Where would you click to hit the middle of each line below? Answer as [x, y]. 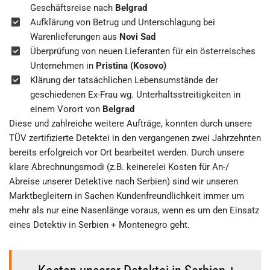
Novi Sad [137, 36]
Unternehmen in [63, 65]
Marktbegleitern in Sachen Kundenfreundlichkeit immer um [127, 196]
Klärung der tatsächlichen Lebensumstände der [124, 80]
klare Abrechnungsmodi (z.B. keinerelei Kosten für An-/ [119, 167]
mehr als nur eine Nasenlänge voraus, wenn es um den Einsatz [134, 210]
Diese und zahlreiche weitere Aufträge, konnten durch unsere [130, 123]
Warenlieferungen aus [75, 36]
